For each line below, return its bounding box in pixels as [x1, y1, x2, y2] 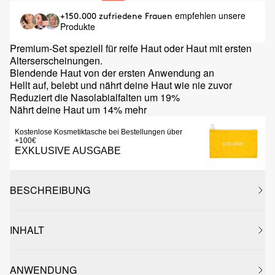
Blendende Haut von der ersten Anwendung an [10, 66, 214, 80]
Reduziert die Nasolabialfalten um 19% [10, 90, 180, 104]
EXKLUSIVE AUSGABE [15, 145, 121, 156]
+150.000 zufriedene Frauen [60, 12, 175, 20]
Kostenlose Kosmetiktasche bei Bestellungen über [15, 128, 182, 136]
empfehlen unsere [175, 9, 246, 21]
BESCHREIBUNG [10, 183, 90, 197]
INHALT [10, 223, 44, 237]
